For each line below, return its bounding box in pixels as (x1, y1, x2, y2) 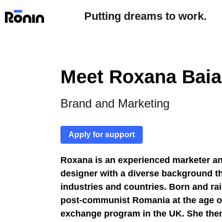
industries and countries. (60, 182, 166, 192)
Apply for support (68, 130, 135, 139)
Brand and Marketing (60, 97, 169, 110)
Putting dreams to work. (84, 10, 207, 22)
